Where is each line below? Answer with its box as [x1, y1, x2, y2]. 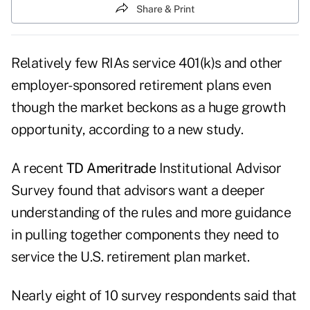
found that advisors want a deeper [54, 182, 264, 199]
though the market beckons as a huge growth [11, 99, 285, 116]
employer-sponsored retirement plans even [11, 77, 271, 94]
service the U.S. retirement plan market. [11, 248, 249, 266]
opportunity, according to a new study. [11, 121, 243, 138]
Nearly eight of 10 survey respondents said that [11, 287, 297, 304]
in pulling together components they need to [11, 226, 279, 244]
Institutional [158, 160, 235, 177]
